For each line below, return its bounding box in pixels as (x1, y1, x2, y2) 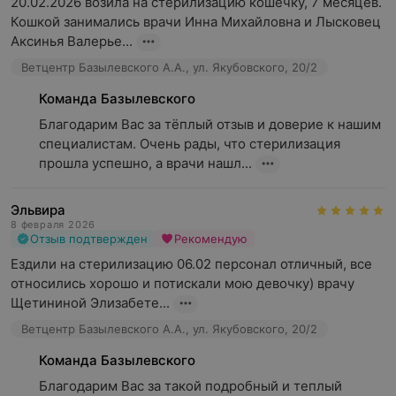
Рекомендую (174, 232, 247, 246)
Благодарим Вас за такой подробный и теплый (39, 377, 342, 394)
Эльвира (11, 202, 65, 218)
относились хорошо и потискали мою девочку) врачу (11, 275, 354, 292)
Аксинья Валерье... (11, 33, 133, 49)
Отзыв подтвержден (30, 232, 148, 246)
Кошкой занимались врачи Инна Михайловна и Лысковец (11, 13, 381, 30)
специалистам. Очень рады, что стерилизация (39, 135, 340, 152)
